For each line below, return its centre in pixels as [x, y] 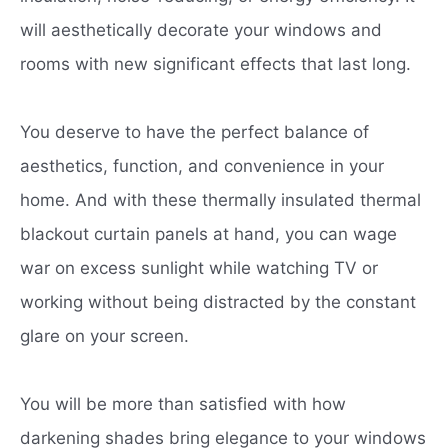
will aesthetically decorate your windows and [201, 29]
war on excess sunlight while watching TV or [199, 267]
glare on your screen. [107, 335]
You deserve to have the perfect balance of [194, 131]
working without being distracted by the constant [218, 301]
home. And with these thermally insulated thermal [220, 199]
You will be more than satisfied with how [183, 403]
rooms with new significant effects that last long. [215, 63]
